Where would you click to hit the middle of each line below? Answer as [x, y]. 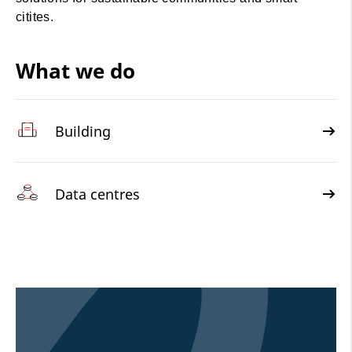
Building [83, 131]
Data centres [97, 194]
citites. [37, 17]
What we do [75, 71]
